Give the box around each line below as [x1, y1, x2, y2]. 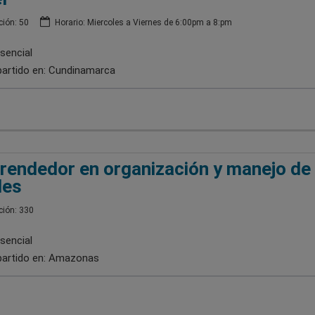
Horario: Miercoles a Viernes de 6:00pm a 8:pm [52, 17, 232, 27]
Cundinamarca [48, 63, 115, 77]
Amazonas [48, 251, 99, 264]
